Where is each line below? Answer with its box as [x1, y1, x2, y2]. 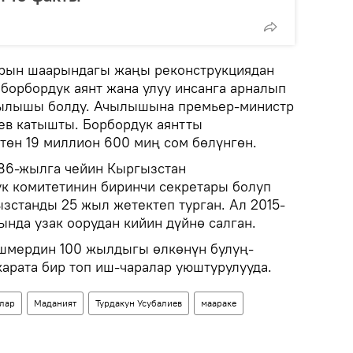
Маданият [34, 297, 76, 309]
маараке [201, 297, 236, 309]
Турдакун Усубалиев [95, 297, 182, 309]
